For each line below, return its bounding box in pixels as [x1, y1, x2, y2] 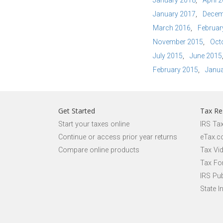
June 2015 [190, 52, 222, 60]
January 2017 [153, 10, 196, 18]
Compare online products [58, 146, 139, 154]
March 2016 [153, 24, 191, 32]
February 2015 [153, 66, 198, 74]
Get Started [58, 106, 95, 115]
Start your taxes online [58, 120, 129, 128]
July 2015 [153, 52, 183, 60]
